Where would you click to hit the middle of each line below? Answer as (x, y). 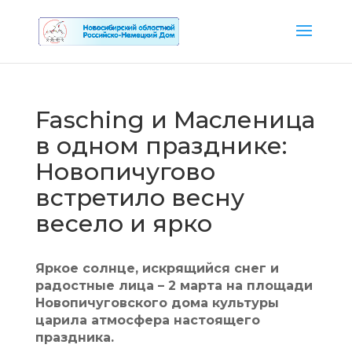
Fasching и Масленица (175, 120)
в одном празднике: (161, 146)
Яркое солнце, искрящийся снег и (157, 268)
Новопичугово (125, 172)
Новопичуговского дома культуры (157, 303)
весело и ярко (123, 224)
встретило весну (139, 198)
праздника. (74, 337)
